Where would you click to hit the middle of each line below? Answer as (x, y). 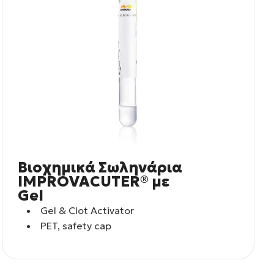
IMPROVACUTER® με (94, 181)
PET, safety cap (76, 225)
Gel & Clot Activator (87, 210)
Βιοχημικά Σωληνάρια (100, 167)
